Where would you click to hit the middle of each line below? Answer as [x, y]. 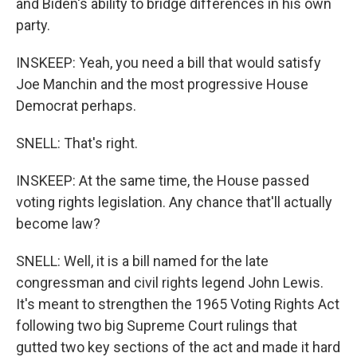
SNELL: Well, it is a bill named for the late [142, 261]
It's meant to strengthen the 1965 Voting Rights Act [178, 304]
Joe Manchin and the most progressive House [162, 84]
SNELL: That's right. [77, 143]
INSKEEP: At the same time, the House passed [163, 180]
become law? [58, 224]
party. [33, 25]
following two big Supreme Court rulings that [157, 326]
